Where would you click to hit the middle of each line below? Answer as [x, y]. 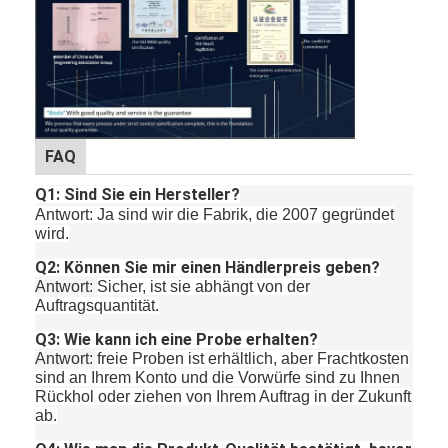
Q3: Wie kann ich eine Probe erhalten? [177, 339]
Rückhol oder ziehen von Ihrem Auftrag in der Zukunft [223, 396]
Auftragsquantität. [97, 305]
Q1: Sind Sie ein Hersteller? [138, 194]
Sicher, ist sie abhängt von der [204, 286]
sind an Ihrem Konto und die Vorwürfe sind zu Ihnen [218, 377]
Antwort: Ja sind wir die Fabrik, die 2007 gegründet [215, 214]
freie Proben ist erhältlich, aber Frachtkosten [253, 358]
